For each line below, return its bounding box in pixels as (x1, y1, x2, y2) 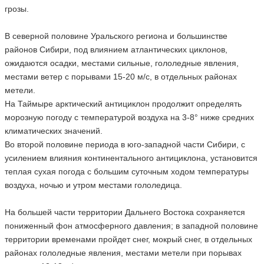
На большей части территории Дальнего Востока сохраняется (4, 207, 245, 217)
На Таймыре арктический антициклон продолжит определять (4, 99, 242, 108)
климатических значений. (4, 126, 105, 136)
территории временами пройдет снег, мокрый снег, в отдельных (4, 235, 252, 244)
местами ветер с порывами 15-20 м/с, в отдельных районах (4, 72, 237, 81)
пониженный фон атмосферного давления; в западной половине (4, 221, 258, 230)
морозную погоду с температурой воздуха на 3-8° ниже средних (4, 113, 254, 122)
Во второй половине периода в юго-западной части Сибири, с (4, 140, 245, 149)
